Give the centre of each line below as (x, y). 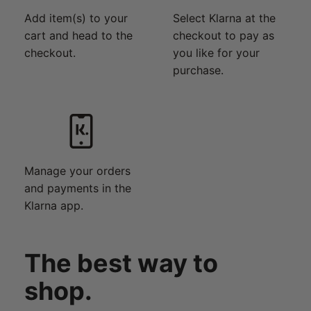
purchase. (198, 70)
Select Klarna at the (224, 18)
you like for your (216, 52)
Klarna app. (54, 205)
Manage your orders (77, 170)
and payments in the (78, 188)
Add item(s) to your (76, 18)
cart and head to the (78, 35)
